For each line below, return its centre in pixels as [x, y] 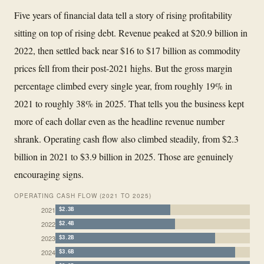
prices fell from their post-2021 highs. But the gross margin [123, 68]
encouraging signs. [49, 174]
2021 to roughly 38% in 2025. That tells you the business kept [129, 103]
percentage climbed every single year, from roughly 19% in [123, 85]
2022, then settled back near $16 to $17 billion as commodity [127, 50]
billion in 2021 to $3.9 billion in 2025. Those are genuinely [124, 156]
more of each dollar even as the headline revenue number [119, 121]
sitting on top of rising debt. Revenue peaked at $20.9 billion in [131, 32]
